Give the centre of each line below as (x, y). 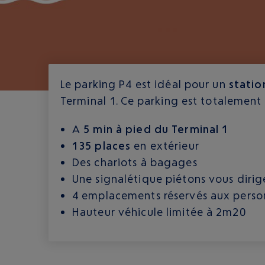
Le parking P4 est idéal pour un (145, 84)
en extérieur (165, 146)
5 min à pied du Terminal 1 (156, 129)
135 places (102, 146)
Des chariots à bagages (135, 162)
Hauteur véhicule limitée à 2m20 (159, 212)
